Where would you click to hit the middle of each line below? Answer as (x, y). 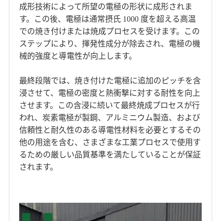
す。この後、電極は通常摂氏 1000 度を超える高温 (107, 19)
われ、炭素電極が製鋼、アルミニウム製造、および (110, 117)
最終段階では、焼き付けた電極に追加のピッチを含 (110, 80)
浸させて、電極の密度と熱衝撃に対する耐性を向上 (110, 93)
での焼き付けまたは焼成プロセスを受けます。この (109, 31)
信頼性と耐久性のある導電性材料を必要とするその (110, 130)
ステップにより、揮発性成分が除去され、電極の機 (110, 43)
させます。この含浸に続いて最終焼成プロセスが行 (109, 105)
